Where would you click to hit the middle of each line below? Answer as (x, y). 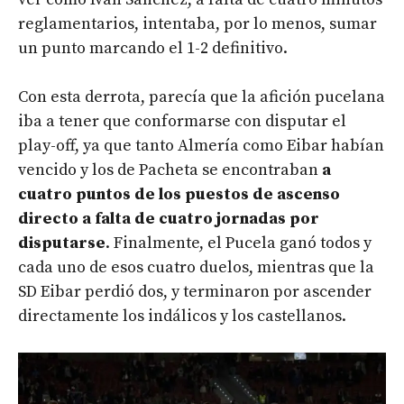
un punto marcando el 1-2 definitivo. (153, 49)
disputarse (62, 243)
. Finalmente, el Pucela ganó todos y (239, 243)
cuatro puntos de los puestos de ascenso (179, 195)
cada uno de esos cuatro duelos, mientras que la (196, 268)
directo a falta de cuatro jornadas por (169, 219)
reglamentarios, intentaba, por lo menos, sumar (197, 24)
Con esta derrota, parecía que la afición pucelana (202, 97)
